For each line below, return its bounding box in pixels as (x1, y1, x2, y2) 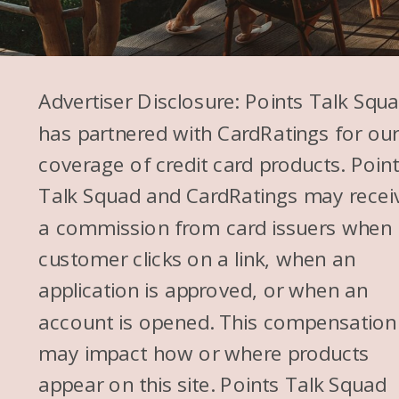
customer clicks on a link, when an (38, 244, 355, 273)
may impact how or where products (38, 338, 370, 367)
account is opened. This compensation (38, 307, 396, 335)
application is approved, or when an (38, 276, 368, 304)
